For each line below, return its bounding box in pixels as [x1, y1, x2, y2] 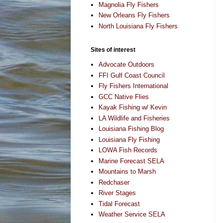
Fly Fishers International [99, 82, 169, 90]
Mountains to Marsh [99, 168, 156, 176]
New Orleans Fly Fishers [99, 11, 170, 19]
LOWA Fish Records [99, 146, 158, 154]
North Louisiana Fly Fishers [99, 22, 178, 30]
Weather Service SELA [99, 211, 166, 219]
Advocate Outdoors [99, 61, 155, 69]
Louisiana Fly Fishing [99, 135, 160, 143]
